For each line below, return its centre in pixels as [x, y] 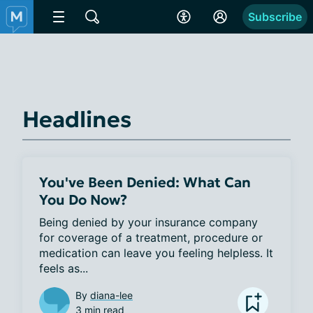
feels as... [64, 268]
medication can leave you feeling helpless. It [156, 253]
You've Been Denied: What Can [145, 182]
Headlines [77, 119]
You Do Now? [83, 200]
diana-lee [111, 295]
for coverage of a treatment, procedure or [151, 238]
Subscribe [275, 17]
